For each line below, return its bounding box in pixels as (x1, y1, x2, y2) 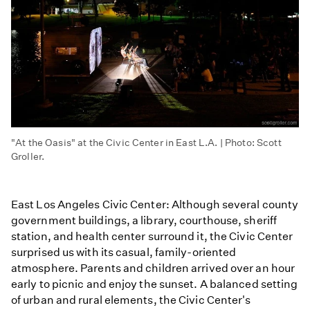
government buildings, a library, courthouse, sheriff (11, 213, 277, 227)
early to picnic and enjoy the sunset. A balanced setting (11, 277, 298, 291)
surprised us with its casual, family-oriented (11, 245, 237, 259)
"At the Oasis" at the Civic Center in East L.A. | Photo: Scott (11, 136, 282, 149)
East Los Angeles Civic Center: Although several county (11, 197, 299, 211)
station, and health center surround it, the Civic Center (11, 229, 293, 243)
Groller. (11, 149, 45, 163)
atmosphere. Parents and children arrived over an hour (11, 261, 295, 275)
